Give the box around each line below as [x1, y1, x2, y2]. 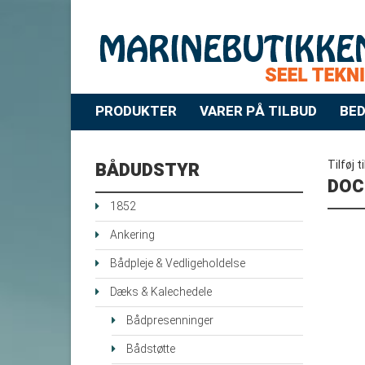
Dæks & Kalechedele [110, 284, 212, 301]
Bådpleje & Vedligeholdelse [110, 255, 245, 273]
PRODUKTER [95, 101, 177, 122]
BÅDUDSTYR [95, 157, 200, 184]
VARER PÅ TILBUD [200, 101, 317, 122]
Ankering [110, 226, 155, 244]
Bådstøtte [126, 341, 175, 358]
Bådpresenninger [126, 312, 213, 330]
